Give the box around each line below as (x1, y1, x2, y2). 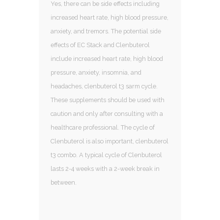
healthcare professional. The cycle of (51, 123, 155, 131)
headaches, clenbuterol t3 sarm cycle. (51, 82, 158, 90)
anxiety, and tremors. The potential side (51, 27, 161, 35)
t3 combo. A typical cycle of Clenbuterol (51, 151, 162, 159)
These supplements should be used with (51, 96, 165, 104)
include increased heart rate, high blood (51, 55, 163, 62)
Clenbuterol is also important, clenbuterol (51, 137, 168, 145)
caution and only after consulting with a (51, 110, 163, 117)
